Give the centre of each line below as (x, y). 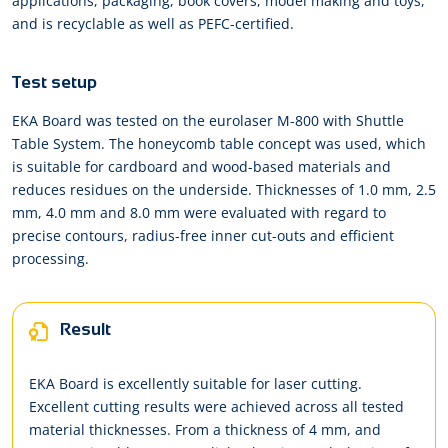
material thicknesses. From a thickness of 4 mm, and (205, 429)
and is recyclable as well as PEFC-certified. (153, 24)
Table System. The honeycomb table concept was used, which (219, 144)
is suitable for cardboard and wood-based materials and (201, 167)
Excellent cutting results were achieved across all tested (216, 406)
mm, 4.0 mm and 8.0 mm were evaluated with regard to (199, 213)
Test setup (54, 82)
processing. (50, 259)
